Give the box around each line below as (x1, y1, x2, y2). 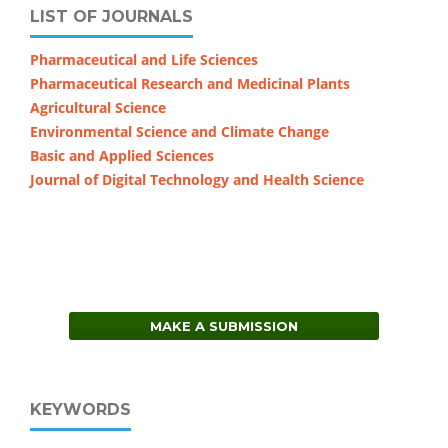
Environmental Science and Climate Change (30, 121, 329, 141)
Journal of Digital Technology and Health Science (30, 169, 364, 189)
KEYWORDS (30, 399, 131, 419)
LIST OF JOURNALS (30, 6, 193, 26)
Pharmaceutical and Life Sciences (30, 49, 258, 69)
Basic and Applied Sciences (30, 145, 214, 165)
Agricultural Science (30, 97, 166, 117)
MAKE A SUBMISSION (149, 317, 298, 334)
